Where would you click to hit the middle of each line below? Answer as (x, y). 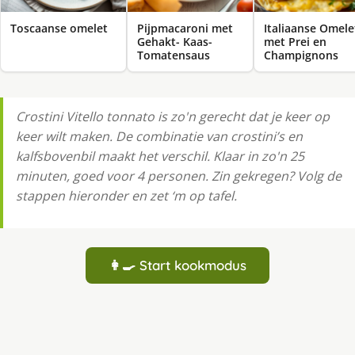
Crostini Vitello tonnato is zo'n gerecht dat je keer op (173, 117)
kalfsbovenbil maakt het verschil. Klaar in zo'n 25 (160, 157)
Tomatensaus (174, 55)
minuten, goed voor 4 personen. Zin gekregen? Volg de (179, 176)
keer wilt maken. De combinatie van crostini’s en (159, 137)
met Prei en (295, 42)
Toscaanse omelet (59, 29)
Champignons (301, 55)
